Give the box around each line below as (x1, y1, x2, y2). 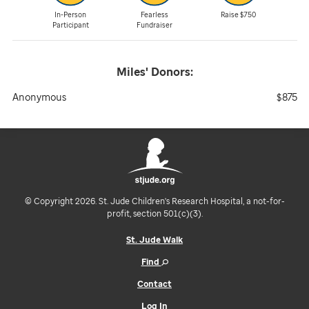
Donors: (148, 63, 193, 79)
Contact (137, 277, 172, 290)
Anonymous (12, 90, 66, 104)
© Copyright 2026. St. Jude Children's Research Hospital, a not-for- (24, 195, 285, 207)
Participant (52, 20, 89, 30)
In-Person (54, 10, 87, 20)
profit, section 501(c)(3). (106, 207, 203, 219)
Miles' (116, 63, 148, 79)
